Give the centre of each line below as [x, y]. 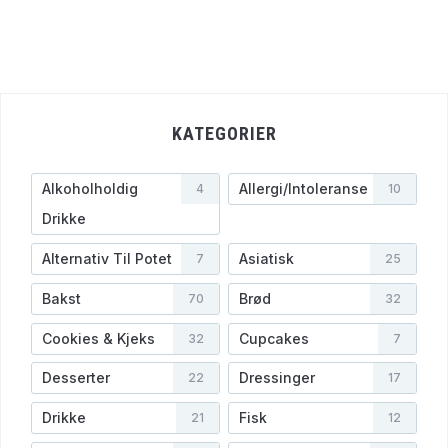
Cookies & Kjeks [98, 338]
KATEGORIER [224, 134]
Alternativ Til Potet [107, 259]
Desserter [76, 378]
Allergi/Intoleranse [303, 189]
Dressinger [276, 378]
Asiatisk [266, 259]
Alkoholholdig [90, 189]
